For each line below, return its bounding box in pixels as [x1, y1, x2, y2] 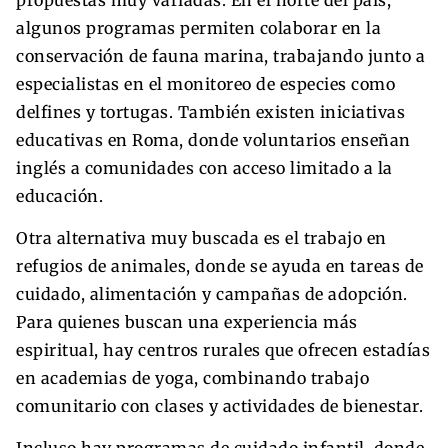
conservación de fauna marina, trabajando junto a [16, 45, 425, 66]
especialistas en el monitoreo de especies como [16, 73, 395, 94]
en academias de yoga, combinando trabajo [16, 367, 369, 388]
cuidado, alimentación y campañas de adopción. [16, 283, 408, 304]
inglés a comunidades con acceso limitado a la [16, 157, 393, 178]
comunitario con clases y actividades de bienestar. [16, 395, 423, 416]
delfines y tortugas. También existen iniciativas [16, 101, 405, 122]
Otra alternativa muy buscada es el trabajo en [16, 227, 387, 248]
